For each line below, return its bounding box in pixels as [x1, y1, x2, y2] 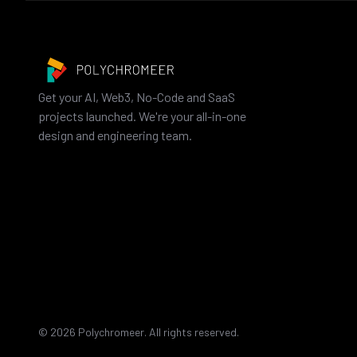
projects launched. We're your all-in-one [38, 108, 246, 124]
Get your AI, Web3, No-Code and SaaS [38, 88, 235, 104]
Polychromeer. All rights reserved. [78, 325, 239, 339]
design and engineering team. [38, 127, 192, 143]
